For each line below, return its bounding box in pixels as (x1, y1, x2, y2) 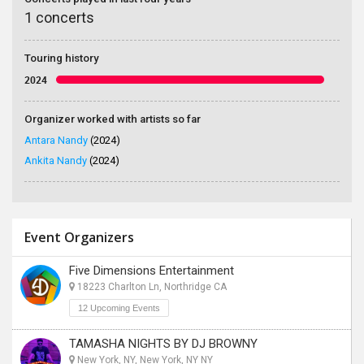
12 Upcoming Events (78, 303, 160, 313)
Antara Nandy (24, 134, 88, 146)
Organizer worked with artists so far (24, 113, 201, 125)
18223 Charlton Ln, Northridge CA (75, 281, 227, 292)
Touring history (24, 52, 99, 64)
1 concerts (24, 9, 94, 26)
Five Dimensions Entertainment (69, 263, 234, 278)
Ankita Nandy (24, 154, 87, 167)
